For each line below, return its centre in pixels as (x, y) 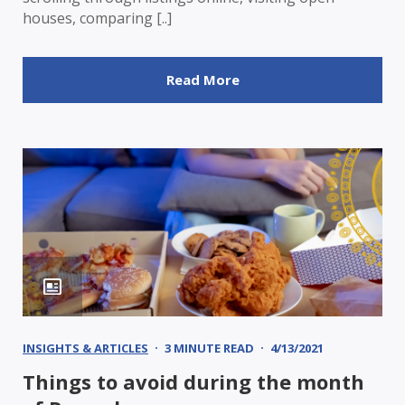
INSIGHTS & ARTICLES (85, 348)
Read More (202, 79)
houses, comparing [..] (97, 18)
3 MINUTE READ (209, 348)
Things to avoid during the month (193, 381)
